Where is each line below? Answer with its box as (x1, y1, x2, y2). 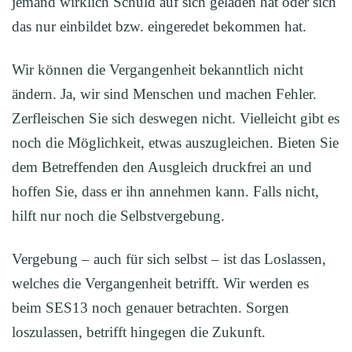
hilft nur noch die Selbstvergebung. (12, 207, 225, 224)
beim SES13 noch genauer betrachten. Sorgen (12, 299, 289, 316)
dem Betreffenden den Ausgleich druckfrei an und (12, 159, 312, 175)
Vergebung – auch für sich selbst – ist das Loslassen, (12, 251, 326, 267)
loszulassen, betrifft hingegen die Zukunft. (12, 324, 266, 340)
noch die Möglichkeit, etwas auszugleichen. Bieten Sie (12, 134, 339, 151)
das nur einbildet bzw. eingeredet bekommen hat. (12, 18, 306, 35)
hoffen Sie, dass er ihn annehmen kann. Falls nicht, (12, 183, 319, 200)
